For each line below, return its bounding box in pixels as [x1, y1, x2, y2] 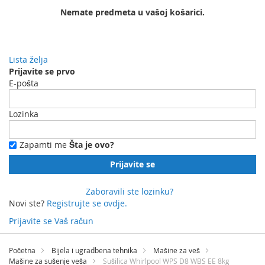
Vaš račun [54, 215, 93, 227]
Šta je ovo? [69, 139, 114, 150]
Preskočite [8, 227, 49, 238]
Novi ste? [9, 198, 44, 209]
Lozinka [9, 108, 38, 119]
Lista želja [9, 54, 48, 65]
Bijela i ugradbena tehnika [51, 245, 137, 255]
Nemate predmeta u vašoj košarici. [60, 7, 205, 18]
